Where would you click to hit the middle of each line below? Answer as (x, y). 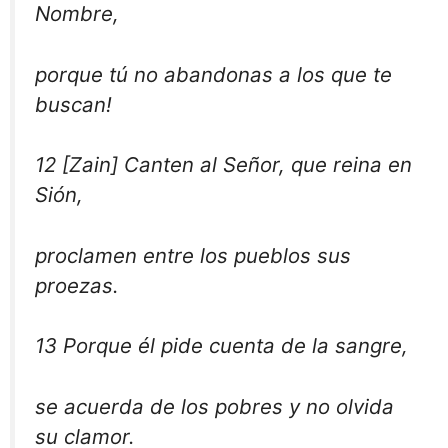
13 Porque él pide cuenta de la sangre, (221, 346)
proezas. (77, 285)
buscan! (73, 104)
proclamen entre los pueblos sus (193, 255)
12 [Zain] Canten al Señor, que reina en (223, 165)
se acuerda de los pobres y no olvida (214, 407)
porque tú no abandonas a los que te (213, 74)
